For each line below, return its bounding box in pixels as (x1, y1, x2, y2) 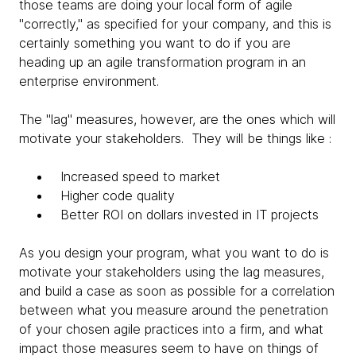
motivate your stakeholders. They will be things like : (19, 130, 331, 146)
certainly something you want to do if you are (19, 35, 291, 51)
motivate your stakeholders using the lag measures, (19, 264, 324, 280)
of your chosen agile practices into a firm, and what (19, 321, 323, 337)
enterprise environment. (19, 73, 159, 89)
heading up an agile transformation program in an (19, 54, 306, 70)
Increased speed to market (60, 168, 220, 184)
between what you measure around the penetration (19, 302, 328, 318)
